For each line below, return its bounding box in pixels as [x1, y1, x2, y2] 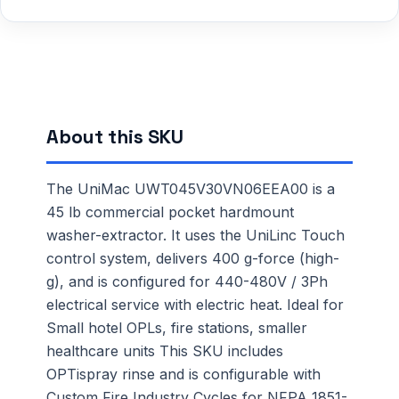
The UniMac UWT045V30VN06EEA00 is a [46, 179, 335, 198]
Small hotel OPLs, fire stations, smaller [46, 318, 307, 337]
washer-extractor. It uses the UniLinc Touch [46, 225, 345, 244]
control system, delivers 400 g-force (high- [46, 248, 339, 267]
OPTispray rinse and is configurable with [46, 364, 321, 383]
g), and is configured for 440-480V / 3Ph [46, 272, 328, 290]
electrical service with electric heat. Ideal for [46, 295, 344, 313]
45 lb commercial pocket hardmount [46, 202, 294, 221]
